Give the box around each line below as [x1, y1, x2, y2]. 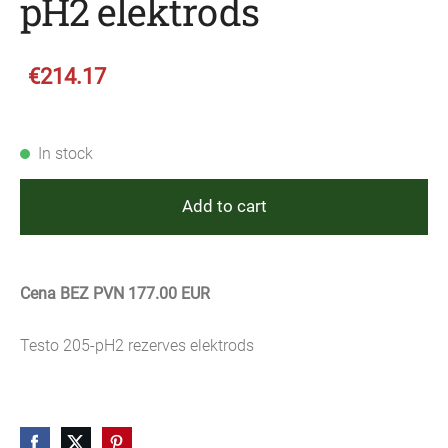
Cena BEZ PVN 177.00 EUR [20, 283, 210, 303]
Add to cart [181, 196, 267, 217]
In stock [38, 143, 93, 163]
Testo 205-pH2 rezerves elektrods [20, 336, 254, 356]
